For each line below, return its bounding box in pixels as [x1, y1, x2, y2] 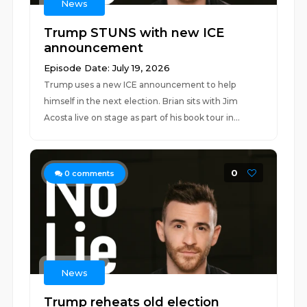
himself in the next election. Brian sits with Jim [44, 96, 238, 106]
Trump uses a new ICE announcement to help [44, 79, 236, 90]
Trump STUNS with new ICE [44, 25, 225, 40]
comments [70, 169, 115, 178]
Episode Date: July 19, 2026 [44, 62, 171, 73]
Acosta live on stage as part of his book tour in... [44, 112, 241, 123]
